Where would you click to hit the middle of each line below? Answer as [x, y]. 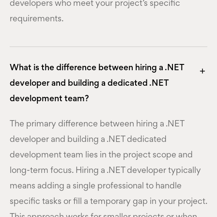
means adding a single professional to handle [96, 186]
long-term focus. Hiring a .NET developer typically [105, 171]
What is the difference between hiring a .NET [97, 68]
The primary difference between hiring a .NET [97, 124]
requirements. [37, 19]
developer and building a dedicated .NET [89, 84]
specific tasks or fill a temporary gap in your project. [108, 202]
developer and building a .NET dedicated [88, 140]
